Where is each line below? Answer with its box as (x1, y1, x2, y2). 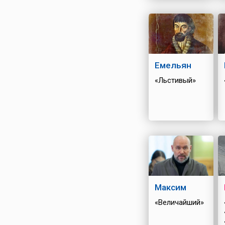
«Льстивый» (154, 75, 196, 85)
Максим (154, 182, 186, 192)
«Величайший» (154, 197, 204, 207)
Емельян (154, 60, 191, 70)
